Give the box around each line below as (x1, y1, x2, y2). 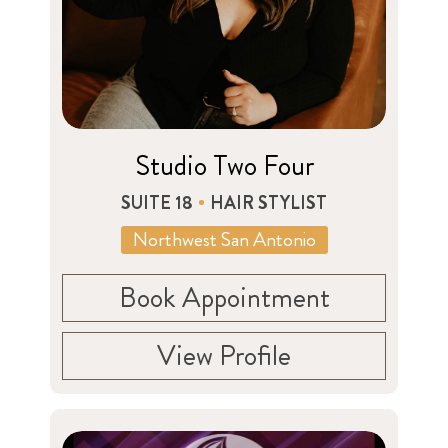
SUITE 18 (121, 189, 193, 216)
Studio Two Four (134, 145, 314, 186)
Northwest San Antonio (132, 224, 316, 254)
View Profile (157, 335, 291, 376)
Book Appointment (118, 277, 330, 318)
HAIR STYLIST (210, 189, 327, 216)
